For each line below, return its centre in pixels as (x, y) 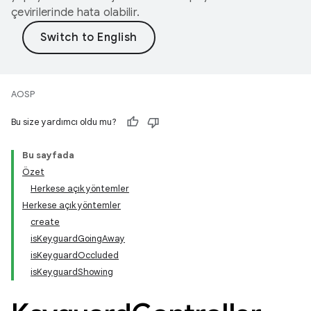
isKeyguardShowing (72, 272)
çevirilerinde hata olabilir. (75, 12)
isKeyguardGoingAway (78, 238)
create (45, 222)
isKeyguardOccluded (75, 255)
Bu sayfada (48, 155)
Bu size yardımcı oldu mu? (64, 122)
